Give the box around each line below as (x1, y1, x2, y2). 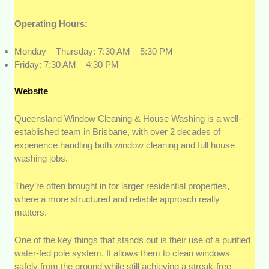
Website (14, 86, 49, 97)
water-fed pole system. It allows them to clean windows (14, 248, 231, 259)
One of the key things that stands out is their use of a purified (14, 235, 251, 246)
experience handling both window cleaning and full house (14, 140, 235, 151)
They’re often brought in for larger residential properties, (14, 181, 230, 192)
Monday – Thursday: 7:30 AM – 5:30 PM (14, 46, 174, 56)
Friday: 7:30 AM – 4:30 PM (14, 59, 119, 70)
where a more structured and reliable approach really (14, 194, 220, 205)
